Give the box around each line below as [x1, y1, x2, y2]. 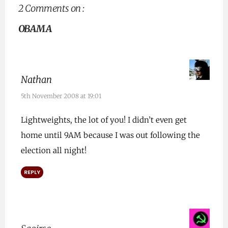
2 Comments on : [18, 3, 84, 15]
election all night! [20, 146, 87, 156]
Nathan [20, 74, 52, 86]
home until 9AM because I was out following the [20, 130, 200, 140]
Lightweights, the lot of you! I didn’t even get [20, 115, 187, 125]
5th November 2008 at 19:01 [20, 92, 101, 100]
